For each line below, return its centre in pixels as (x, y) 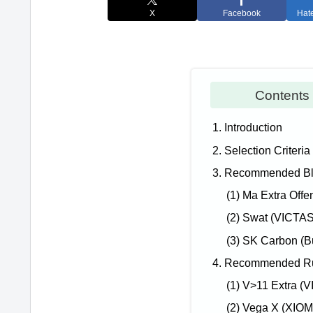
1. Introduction (248, 128)
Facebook (242, 13)
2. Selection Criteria (262, 150)
